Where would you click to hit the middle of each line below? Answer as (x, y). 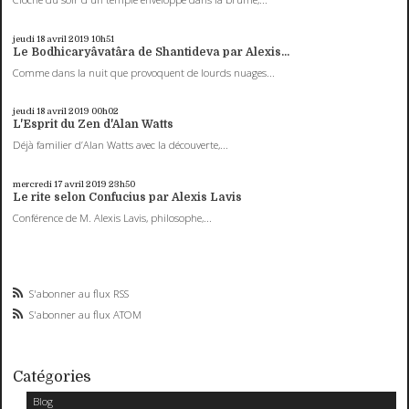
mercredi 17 (38, 184)
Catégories (52, 376)
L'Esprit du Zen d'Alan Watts (94, 125)
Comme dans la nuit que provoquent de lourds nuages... (144, 72)
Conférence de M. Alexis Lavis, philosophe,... (113, 217)
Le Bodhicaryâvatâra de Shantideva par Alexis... (152, 52)
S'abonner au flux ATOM (86, 314)
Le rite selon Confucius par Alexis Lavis (128, 197)
